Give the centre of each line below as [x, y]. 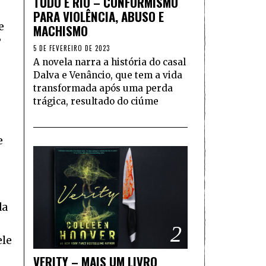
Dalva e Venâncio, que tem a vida [108, 75]
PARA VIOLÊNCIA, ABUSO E [99, 16]
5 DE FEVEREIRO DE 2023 [72, 48]
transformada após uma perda [103, 88]
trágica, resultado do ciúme [96, 101]
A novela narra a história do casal [110, 62]
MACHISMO [61, 30]
